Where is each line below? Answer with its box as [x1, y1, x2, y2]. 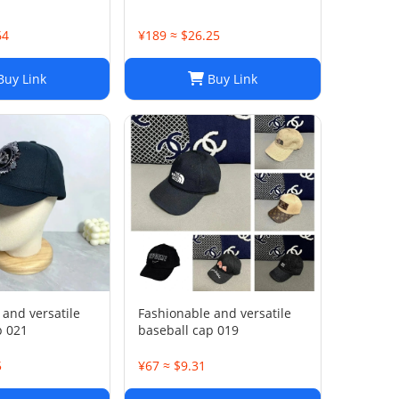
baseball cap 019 [138, 322, 239, 338]
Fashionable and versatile [138, 305, 291, 322]
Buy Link [204, 70, 257, 87]
